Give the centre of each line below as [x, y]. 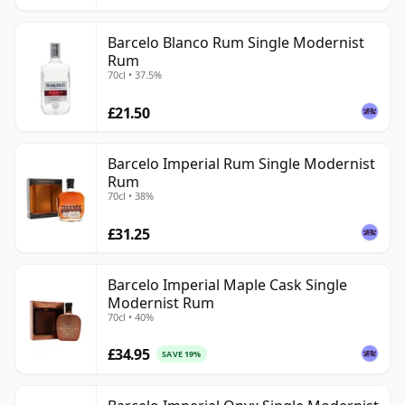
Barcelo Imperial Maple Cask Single [227, 285]
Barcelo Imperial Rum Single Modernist [241, 164]
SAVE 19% [182, 354]
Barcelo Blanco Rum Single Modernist [236, 43]
